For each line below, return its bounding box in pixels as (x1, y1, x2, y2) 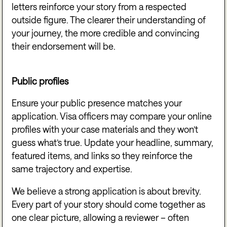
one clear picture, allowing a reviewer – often (12, 212, 190, 222)
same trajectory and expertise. (12, 164, 133, 174)
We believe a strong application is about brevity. (12, 185, 202, 196)
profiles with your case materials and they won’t (12, 124, 199, 135)
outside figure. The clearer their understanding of (12, 15, 206, 25)
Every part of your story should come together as (12, 199, 206, 209)
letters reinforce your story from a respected (12, 2, 187, 12)
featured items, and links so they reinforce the (12, 150, 193, 161)
